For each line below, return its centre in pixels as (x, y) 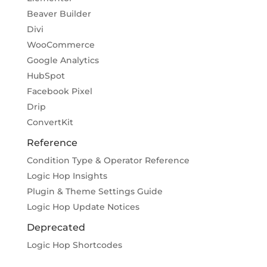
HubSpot (46, 75)
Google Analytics (63, 60)
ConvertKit (50, 122)
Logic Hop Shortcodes (74, 245)
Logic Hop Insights (67, 176)
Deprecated (56, 227)
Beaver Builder (59, 13)
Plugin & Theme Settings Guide (94, 191)
